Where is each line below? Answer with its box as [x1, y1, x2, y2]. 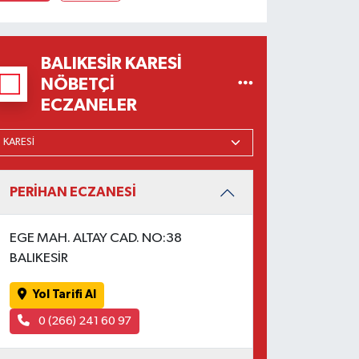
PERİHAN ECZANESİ [10, 185, 137, 200]
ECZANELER [40, 96, 137, 115]
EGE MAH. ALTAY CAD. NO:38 [10, 232, 183, 246]
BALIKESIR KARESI [40, 54, 182, 73]
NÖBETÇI [40, 75, 115, 94]
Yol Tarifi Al [33, 288, 97, 301]
